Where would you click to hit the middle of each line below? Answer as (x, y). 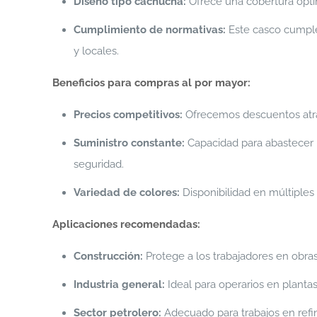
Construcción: (109, 256)
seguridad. (99, 164)
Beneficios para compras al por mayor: (152, 83)
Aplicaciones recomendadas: (127, 224)
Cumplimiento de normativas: (150, 30)
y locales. (97, 51)
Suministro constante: (129, 143)
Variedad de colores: (127, 192)
